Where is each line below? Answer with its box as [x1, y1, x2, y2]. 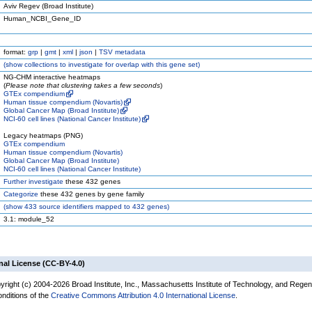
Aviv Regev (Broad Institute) [3, 2, 93, 10]
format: [3, 48, 28, 56]
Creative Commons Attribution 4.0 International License [51, 291, 235, 299]
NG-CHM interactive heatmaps [3, 73, 100, 81]
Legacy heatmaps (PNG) [3, 132, 83, 139]
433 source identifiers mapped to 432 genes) [22, 203, 169, 210]
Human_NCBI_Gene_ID [3, 15, 81, 22]
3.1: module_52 [3, 215, 54, 223]
